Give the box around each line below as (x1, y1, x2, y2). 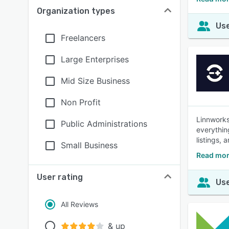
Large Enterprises (61, 54, 129, 64)
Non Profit (61, 97, 101, 107)
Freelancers (61, 33, 105, 43)
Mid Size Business (61, 76, 130, 86)
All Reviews (61, 200, 98, 209)
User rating (37, 172, 83, 182)
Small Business (61, 140, 118, 150)
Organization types (37, 6, 115, 16)
